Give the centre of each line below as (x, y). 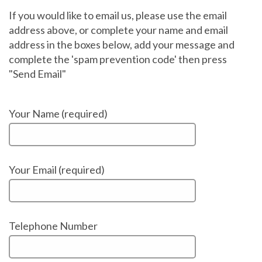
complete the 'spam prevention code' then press (118, 59)
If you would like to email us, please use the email (118, 15)
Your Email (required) (57, 169)
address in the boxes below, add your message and (122, 44)
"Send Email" (37, 73)
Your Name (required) (58, 113)
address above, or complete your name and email (118, 30)
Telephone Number (53, 225)
